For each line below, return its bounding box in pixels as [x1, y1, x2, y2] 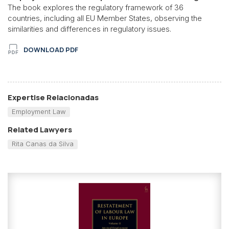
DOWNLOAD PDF [24, 44, 78, 54]
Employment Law [11, 107, 66, 116]
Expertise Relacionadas [8, 91, 99, 103]
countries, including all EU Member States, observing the [8, 13, 202, 23]
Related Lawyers [8, 124, 72, 135]
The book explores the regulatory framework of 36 [8, 2, 184, 12]
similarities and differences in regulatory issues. [8, 24, 171, 34]
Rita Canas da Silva [11, 140, 74, 148]
